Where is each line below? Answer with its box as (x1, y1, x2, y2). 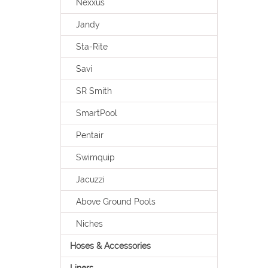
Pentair (75, 130, 103, 140)
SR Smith (75, 86, 112, 96)
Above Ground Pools (75, 197, 156, 206)
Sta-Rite (75, 42, 108, 51)
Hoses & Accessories (69, 241, 151, 251)
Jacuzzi (75, 175, 105, 184)
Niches (75, 219, 103, 229)
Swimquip (75, 153, 115, 162)
